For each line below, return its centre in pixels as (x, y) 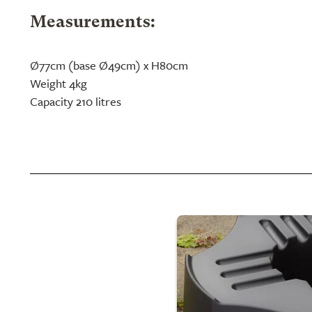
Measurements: (93, 23)
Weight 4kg (58, 84)
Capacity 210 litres (76, 102)
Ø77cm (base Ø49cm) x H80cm (109, 65)
